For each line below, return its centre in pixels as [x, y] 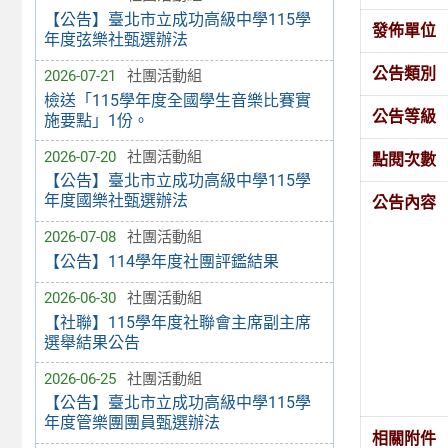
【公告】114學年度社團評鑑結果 [161, 262]
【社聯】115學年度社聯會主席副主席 [177, 322]
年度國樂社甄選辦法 [115, 201]
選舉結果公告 [91, 342]
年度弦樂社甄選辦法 [115, 40]
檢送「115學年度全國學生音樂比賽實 [177, 100]
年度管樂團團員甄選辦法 [131, 423]
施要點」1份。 [96, 120]
